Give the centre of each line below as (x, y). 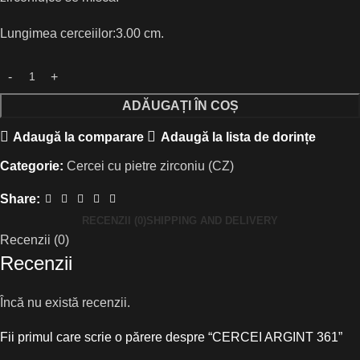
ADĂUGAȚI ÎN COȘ (180, 106)
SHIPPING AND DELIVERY (212, 221)
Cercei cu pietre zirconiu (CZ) (150, 166)
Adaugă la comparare (79, 137)
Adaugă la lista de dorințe (238, 137)
